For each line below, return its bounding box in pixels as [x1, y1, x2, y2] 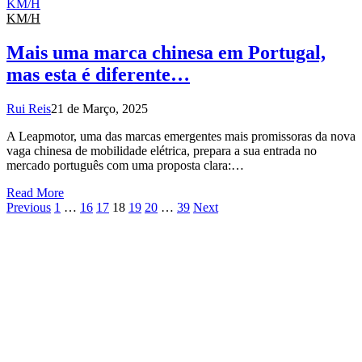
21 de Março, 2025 [51, 102, 148, 116]
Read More [6, 186, 64, 200]
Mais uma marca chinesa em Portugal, [6, 42, 326, 64]
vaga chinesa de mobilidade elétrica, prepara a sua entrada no [6, 144, 317, 158]
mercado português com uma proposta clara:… [6, 158, 244, 173]
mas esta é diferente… [6, 64, 190, 86]
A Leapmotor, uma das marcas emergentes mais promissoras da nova [6, 129, 356, 144]
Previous [6, 200, 51, 215]
